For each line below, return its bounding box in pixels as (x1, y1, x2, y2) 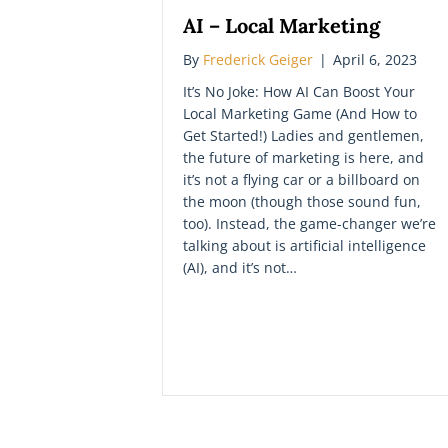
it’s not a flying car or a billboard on (183, 169, 420, 189)
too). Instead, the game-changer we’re (183, 213, 436, 233)
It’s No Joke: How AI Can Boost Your (183, 81, 415, 101)
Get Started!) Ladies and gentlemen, (183, 125, 424, 145)
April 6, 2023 (333, 49, 417, 69)
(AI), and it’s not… (183, 257, 297, 277)
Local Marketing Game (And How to (183, 103, 417, 123)
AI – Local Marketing (183, 12, 380, 38)
